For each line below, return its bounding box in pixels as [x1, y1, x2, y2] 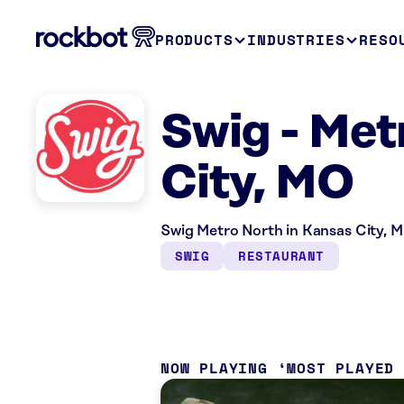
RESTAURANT [238, 246, 325, 265]
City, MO [161, 158, 353, 209]
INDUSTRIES [247, 29, 345, 50]
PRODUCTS [155, 29, 234, 50]
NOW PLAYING [161, 357, 268, 379]
